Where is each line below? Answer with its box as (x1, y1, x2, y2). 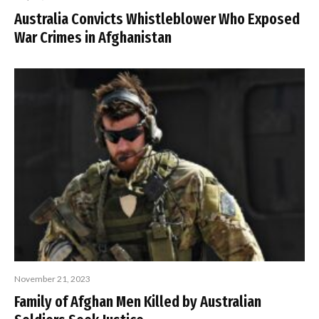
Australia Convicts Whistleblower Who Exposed (14, 9, 300, 28)
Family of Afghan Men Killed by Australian (14, 292, 261, 312)
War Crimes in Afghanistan (14, 27, 172, 47)
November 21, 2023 (14, 273, 90, 285)
